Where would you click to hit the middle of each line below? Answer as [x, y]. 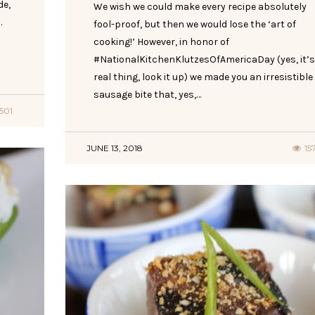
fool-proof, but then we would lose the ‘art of [194, 24]
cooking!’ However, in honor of [161, 41]
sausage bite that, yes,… [147, 94]
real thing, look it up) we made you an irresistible [203, 77]
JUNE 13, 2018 [114, 148]
